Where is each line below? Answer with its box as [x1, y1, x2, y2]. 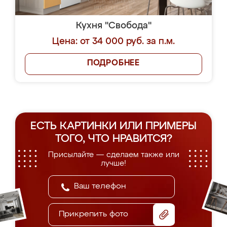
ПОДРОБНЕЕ [87, 59, 140, 67]
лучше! [101, 160, 126, 167]
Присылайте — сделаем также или [48, 151, 179, 159]
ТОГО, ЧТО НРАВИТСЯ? [55, 134, 172, 144]
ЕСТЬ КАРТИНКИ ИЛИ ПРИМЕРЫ [30, 121, 197, 132]
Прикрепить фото [59, 210, 128, 218]
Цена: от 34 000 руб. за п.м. [52, 37, 175, 46]
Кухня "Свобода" [75, 21, 152, 30]
